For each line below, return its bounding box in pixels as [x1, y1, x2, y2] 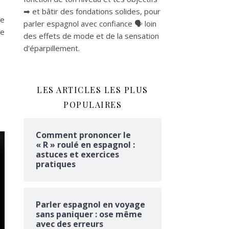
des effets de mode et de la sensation [24, 31, 159, 41]
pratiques [36, 158, 76, 170]
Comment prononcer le [36, 129, 131, 141]
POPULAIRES [63, 99, 122, 110]
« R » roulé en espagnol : [36, 139, 135, 150]
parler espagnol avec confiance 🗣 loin [24, 18, 156, 29]
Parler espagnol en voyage [36, 199, 145, 210]
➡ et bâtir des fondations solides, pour [24, 6, 161, 16]
